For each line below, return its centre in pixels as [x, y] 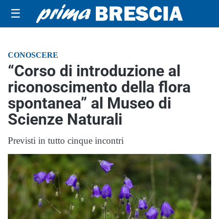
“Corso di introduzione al [94, 71]
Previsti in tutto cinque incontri [66, 141]
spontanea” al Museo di [89, 103]
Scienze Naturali [65, 119]
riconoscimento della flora [99, 87]
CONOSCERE [33, 55]
